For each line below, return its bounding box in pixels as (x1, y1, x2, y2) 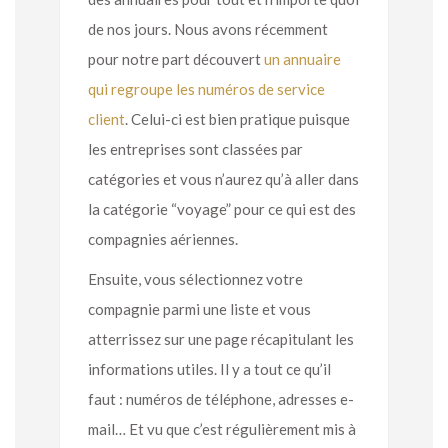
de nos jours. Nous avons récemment (88, 19, 328, 38)
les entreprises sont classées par (88, 139, 303, 158)
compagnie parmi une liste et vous (88, 299, 311, 318)
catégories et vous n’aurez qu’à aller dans (88, 169, 359, 188)
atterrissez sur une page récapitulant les (88, 329, 354, 348)
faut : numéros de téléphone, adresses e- (88, 389, 354, 408)
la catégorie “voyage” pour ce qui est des (88, 199, 356, 218)
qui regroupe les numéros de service (88, 79, 325, 98)
